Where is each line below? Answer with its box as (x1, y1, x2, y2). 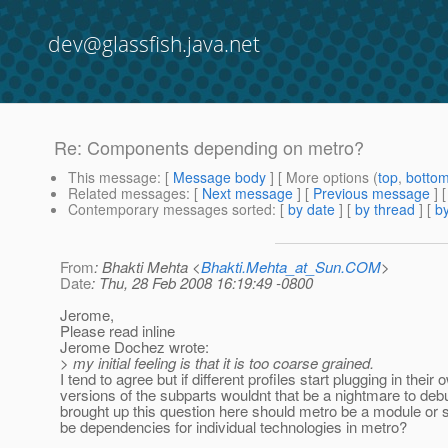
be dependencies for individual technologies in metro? (60, 416, 407, 438)
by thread (355, 199, 415, 220)
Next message (202, 183, 293, 204)
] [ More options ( (266, 167, 378, 188)
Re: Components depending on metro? (54, 134, 364, 161)
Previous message (313, 183, 430, 204)
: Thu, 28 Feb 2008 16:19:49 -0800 (91, 272, 313, 294)
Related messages (68, 183, 186, 204)
